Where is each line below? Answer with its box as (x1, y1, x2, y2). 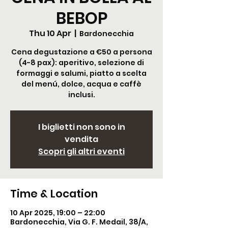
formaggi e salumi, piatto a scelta (16, 68, 147, 78)
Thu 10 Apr (29, 27, 71, 39)
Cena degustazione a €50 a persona (11, 47, 152, 57)
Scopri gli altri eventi (38, 146, 125, 157)
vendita (65, 133, 98, 145)
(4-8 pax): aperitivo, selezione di (19, 58, 144, 68)
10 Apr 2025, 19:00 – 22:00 (10, 208, 105, 218)
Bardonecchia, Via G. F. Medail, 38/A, (10, 217, 148, 227)
